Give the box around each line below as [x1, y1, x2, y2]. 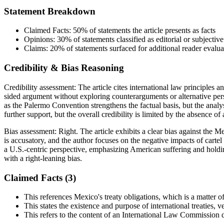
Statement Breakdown [4, 5, 95, 16]
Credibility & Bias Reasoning [4, 62, 124, 73]
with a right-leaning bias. [4, 153, 82, 162]
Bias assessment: [4, 126, 58, 135]
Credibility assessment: [4, 82, 78, 91]
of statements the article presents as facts [87, 26, 215, 35]
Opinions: [24, 35, 57, 44]
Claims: [24, 44, 50, 53]
